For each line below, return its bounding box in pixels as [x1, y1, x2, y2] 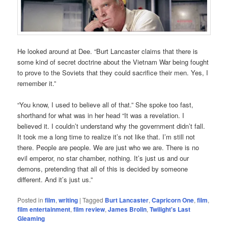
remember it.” [17, 78, 56, 88]
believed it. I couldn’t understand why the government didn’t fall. [17, 121, 206, 131]
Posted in [17, 195, 44, 204]
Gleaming [17, 213, 45, 223]
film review [73, 204, 105, 214]
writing [59, 195, 78, 205]
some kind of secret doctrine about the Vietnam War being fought [17, 56, 209, 67]
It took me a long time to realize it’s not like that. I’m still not [17, 131, 195, 141]
